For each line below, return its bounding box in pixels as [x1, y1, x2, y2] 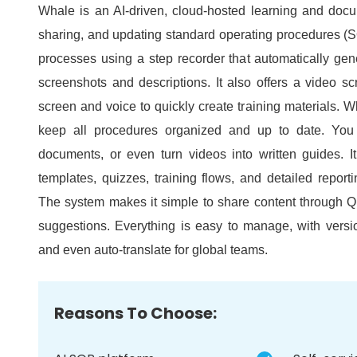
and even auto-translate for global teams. [38, 243, 268, 257]
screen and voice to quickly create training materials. [38, 100, 343, 114]
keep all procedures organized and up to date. [38, 124, 331, 138]
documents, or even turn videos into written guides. [38, 147, 351, 162]
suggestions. [38, 219, 116, 233]
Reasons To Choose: [54, 302, 217, 325]
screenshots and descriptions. [38, 76, 216, 90]
